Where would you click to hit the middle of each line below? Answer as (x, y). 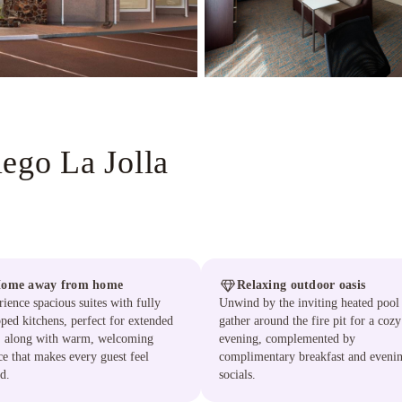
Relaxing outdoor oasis (301, 285)
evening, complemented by (287, 339)
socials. (237, 375)
